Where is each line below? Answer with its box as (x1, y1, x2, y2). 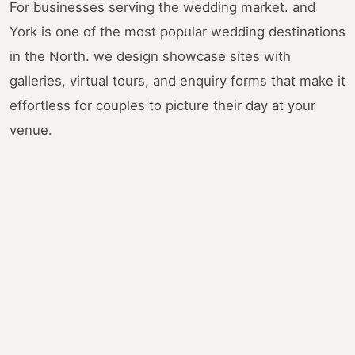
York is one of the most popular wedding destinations (10, 24, 345, 40)
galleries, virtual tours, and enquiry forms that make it (10, 73, 345, 90)
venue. (10, 122, 52, 139)
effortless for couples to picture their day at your (10, 97, 315, 114)
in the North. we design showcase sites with (10, 48, 291, 65)
